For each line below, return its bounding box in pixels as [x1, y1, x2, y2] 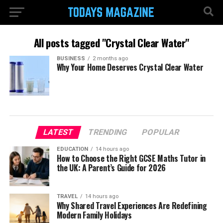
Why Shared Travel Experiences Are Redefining [56, 200, 207, 212]
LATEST [42, 127, 75, 137]
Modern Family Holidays [56, 209, 132, 221]
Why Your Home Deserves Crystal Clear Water [56, 61, 204, 73]
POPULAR [141, 127, 181, 137]
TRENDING [87, 127, 129, 137]
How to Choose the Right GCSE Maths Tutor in [56, 152, 206, 164]
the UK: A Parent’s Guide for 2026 [56, 162, 166, 174]
